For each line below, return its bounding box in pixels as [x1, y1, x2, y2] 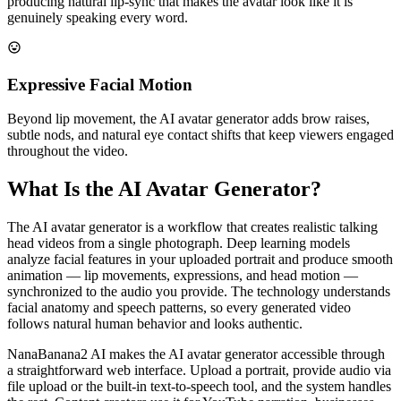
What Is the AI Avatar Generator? [7, 177, 321, 201]
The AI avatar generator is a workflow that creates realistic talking [7, 219, 378, 235]
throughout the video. [7, 143, 128, 159]
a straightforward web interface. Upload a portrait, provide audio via [7, 363, 391, 379]
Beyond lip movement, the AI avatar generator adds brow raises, [7, 111, 370, 127]
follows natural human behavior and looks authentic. [7, 316, 303, 332]
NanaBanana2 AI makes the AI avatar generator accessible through [7, 346, 385, 363]
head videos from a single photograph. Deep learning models [7, 235, 350, 252]
